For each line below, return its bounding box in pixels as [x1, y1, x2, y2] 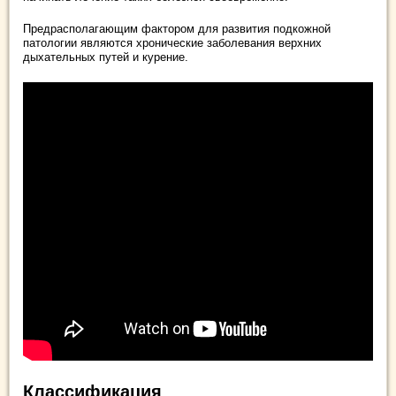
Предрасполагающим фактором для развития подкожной [23, 21, 331, 35]
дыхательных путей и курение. [23, 49, 188, 64]
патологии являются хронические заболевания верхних [23, 35, 322, 49]
